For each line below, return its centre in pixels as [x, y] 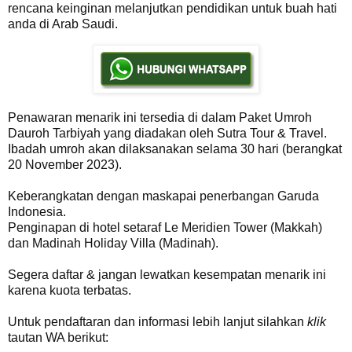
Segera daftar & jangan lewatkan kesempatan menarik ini [167, 275]
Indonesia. [37, 212]
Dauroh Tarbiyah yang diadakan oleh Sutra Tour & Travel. [167, 134]
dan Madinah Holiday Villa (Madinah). [113, 244]
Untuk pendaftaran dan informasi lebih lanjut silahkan [158, 322]
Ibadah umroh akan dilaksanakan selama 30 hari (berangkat [175, 149]
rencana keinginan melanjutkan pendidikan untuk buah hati [172, 9]
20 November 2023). [65, 165]
